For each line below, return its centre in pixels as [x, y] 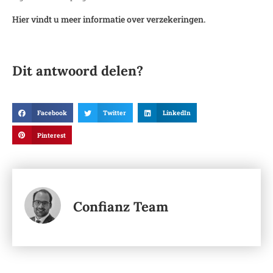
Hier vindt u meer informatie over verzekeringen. [109, 19]
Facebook [52, 113]
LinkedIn [176, 113]
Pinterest [51, 135]
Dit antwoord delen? [78, 71]
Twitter [115, 113]
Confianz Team [121, 206]
